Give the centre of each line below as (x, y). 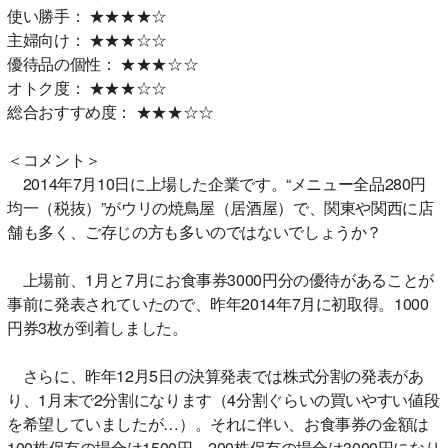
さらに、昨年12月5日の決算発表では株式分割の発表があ (215, 375)
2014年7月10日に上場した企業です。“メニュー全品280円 (216, 183)
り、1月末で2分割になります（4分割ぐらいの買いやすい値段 (223, 399)
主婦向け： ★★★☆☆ (87, 39)
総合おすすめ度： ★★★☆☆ (110, 111)
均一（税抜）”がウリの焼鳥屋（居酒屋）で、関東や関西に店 (220, 207)
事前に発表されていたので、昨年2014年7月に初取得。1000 (218, 303)
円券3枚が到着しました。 (97, 327)
